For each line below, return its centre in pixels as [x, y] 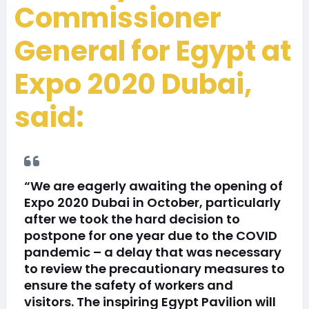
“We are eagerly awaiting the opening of [153, 186]
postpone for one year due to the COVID [150, 235]
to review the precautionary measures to [154, 268]
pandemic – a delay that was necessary [152, 252]
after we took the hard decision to [132, 219]
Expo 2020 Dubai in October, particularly [152, 202]
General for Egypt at [152, 51]
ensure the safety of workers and [128, 285]
